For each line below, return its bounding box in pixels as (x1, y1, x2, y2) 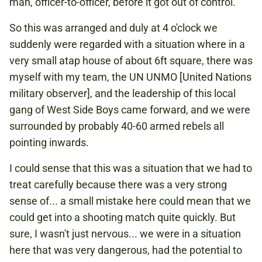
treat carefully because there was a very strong (9, 178, 227, 191)
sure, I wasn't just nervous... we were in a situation (9, 227, 241, 240)
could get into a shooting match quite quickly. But (9, 211, 236, 223)
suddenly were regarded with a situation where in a (9, 38, 245, 50)
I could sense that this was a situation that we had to (9, 162, 252, 174)
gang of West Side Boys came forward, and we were (9, 104, 250, 116)
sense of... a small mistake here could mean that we (9, 195, 251, 207)
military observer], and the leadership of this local (9, 87, 236, 99)
